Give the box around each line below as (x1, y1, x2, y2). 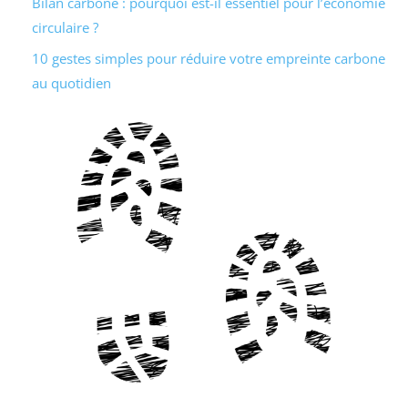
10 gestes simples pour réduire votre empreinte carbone (31, 49, 385, 68)
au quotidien (31, 74, 111, 93)
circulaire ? (31, 17, 98, 36)
